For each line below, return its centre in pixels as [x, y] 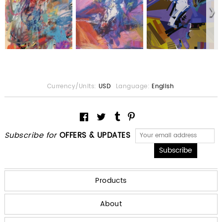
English [163, 86]
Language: [133, 86]
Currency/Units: [72, 86]
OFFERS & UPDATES [95, 135]
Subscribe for [32, 135]
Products [111, 180]
